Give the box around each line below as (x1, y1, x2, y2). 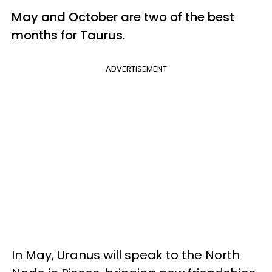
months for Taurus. (12, 27, 125, 44)
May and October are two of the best (12, 8, 234, 25)
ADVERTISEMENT (105, 63, 167, 75)
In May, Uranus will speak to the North (12, 246, 240, 263)
